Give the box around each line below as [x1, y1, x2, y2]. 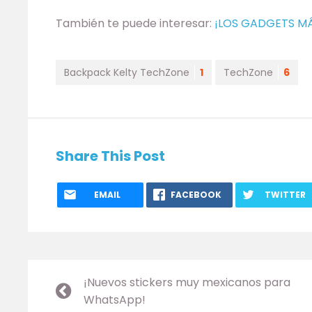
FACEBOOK [171, 188, 222, 201]
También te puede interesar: [56, 15, 214, 31]
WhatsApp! [84, 291, 146, 308]
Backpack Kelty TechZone [64, 65, 189, 79]
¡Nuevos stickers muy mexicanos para [84, 274, 290, 290]
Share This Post [56, 146, 165, 166]
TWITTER [264, 188, 306, 201]
